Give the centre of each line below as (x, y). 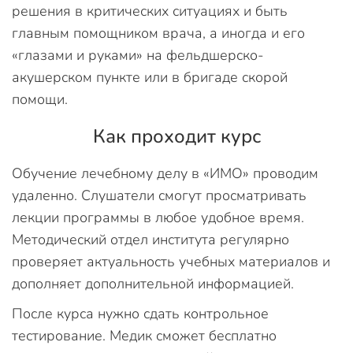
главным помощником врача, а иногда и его (158, 33)
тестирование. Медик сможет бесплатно (144, 336)
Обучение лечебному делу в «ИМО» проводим (165, 173)
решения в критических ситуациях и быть (150, 11)
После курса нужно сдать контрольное (140, 314)
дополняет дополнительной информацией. (153, 284)
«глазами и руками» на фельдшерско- (138, 55)
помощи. (40, 99)
